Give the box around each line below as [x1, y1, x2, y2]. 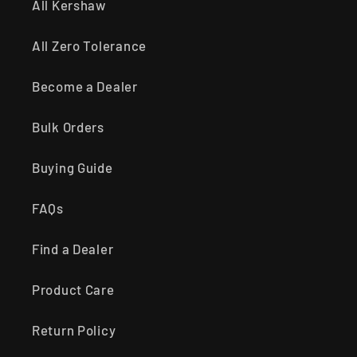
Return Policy [32, 322, 116, 339]
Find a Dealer [32, 241, 114, 257]
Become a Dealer [32, 78, 138, 95]
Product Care [32, 281, 115, 298]
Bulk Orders [32, 119, 104, 135]
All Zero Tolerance [32, 37, 147, 54]
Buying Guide [32, 159, 113, 176]
